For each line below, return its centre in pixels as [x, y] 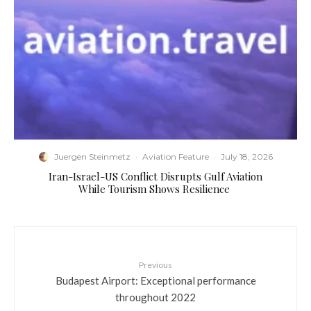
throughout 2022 [155, 297]
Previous [155, 265]
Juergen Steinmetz [92, 157]
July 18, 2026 [246, 157]
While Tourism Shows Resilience [155, 189]
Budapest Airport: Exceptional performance [155, 280]
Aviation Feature [175, 157]
